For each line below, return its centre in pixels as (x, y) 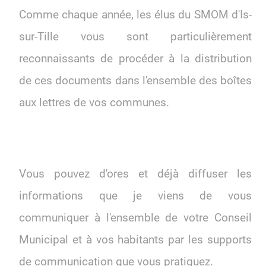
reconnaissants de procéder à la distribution (135, 58)
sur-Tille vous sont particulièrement (135, 37)
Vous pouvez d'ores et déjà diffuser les (135, 174)
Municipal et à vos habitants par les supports (135, 240)
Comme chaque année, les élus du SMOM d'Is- (135, 15)
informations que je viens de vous (135, 196)
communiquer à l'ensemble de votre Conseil (135, 218)
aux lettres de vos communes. (94, 102)
